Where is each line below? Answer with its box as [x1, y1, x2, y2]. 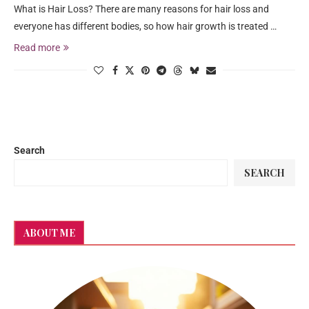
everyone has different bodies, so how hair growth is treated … [14, 21, 277, 32]
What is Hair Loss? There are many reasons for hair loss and [14, 3, 269, 14]
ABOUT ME [23, 226, 75, 239]
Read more [14, 42, 60, 53]
